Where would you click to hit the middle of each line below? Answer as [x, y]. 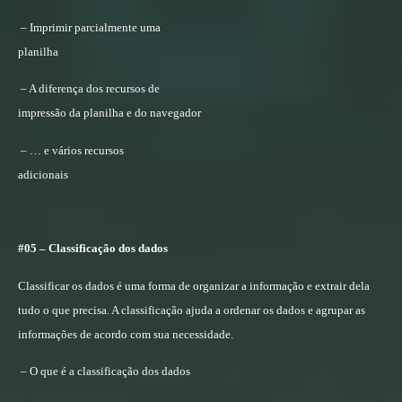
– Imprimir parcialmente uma [91, 27]
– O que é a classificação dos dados [105, 371]
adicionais [43, 174]
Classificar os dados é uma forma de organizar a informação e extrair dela [194, 285]
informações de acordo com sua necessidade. [126, 334]
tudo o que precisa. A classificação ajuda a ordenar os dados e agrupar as [192, 310]
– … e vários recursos [72, 150]
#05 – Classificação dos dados [93, 249]
